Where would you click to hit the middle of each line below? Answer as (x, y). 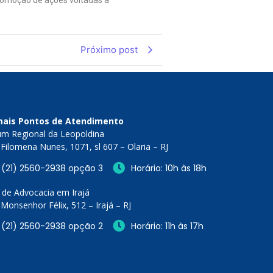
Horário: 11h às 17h (168, 226)
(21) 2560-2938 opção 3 (52, 168)
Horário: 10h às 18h (169, 168)
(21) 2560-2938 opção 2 (52, 226)
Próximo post (109, 50)
